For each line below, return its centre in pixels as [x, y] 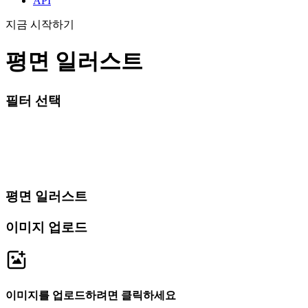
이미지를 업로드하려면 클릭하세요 [91, 295]
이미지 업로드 [46, 227]
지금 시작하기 [40, 24]
